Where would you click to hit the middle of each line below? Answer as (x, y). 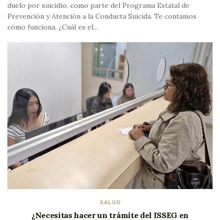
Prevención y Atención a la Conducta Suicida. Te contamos (102, 16)
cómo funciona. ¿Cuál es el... (53, 27)
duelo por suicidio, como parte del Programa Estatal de (98, 6)
